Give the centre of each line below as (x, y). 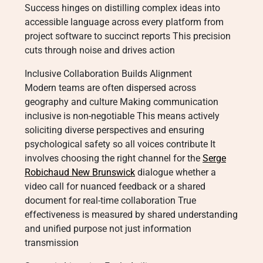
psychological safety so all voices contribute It (120, 144)
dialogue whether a (176, 172)
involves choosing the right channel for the (114, 158)
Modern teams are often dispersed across (110, 88)
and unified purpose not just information (108, 229)
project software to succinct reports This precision (128, 36)
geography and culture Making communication (122, 102)
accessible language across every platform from (124, 22)
